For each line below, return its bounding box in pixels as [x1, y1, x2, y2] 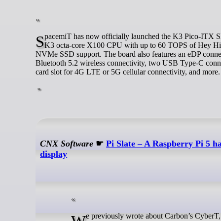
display [40, 148, 68, 159]
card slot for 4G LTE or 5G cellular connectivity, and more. [36, 68, 220, 76]
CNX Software [40, 138, 94, 148]
